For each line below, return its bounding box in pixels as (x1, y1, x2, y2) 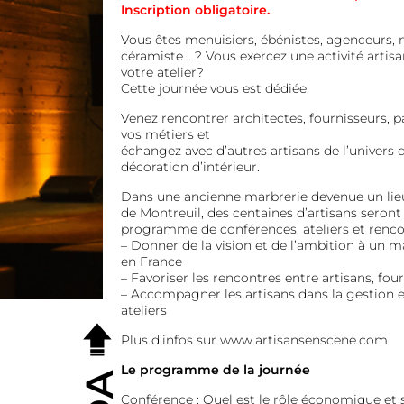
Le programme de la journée (120, 362, 310, 379)
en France (120, 253, 182, 271)
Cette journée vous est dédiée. (120, 80, 309, 97)
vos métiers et (120, 126, 210, 143)
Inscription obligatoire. (120, 2, 273, 19)
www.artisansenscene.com (219, 332, 388, 349)
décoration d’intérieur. (120, 159, 260, 176)
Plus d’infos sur (120, 332, 220, 349)
